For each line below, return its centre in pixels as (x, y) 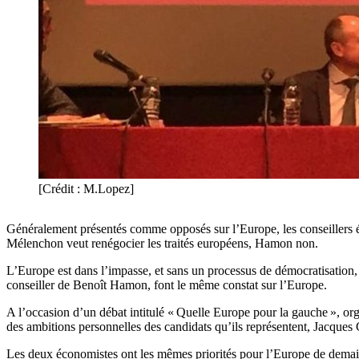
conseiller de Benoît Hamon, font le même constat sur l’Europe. (167, 285)
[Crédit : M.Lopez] (86, 189)
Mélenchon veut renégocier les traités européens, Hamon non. (162, 244)
